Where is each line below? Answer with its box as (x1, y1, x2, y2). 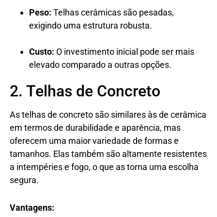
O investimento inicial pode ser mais (54, 46, 194, 57)
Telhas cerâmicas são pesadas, (51, 7, 174, 17)
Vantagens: (10, 202, 54, 213)
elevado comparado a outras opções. (29, 59, 171, 70)
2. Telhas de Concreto (10, 81, 160, 100)
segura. (10, 174, 39, 185)
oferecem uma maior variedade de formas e (10, 135, 179, 146)
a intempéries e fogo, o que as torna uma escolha (10, 161, 199, 172)
